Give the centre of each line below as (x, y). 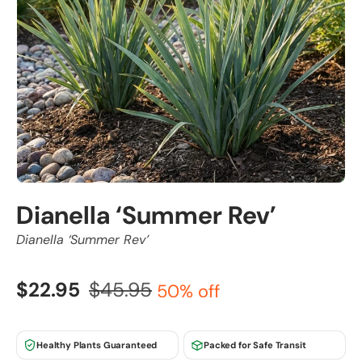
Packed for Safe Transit (255, 345)
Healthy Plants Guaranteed (97, 345)
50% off (188, 292)
